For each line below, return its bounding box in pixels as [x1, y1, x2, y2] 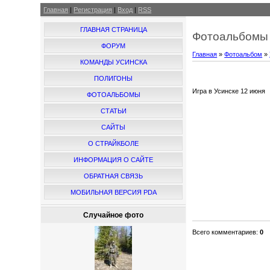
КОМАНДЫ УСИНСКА [80, 58, 147, 66]
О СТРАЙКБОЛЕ [88, 140, 139, 147]
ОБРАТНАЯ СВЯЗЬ [84, 172, 143, 180]
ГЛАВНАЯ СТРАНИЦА [80, 26, 147, 33]
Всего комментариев [192, 228, 257, 236]
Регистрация [74, 6, 113, 13]
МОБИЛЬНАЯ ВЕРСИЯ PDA [70, 189, 157, 196]
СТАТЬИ [100, 107, 127, 115]
